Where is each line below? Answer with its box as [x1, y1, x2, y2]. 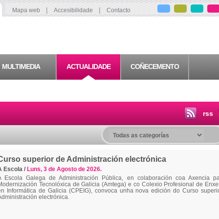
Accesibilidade [54, 7, 93, 14]
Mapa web [12, 7, 40, 14]
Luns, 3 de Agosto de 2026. [27, 166, 102, 172]
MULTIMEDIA [2, 63, 40, 70]
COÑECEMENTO [131, 63, 179, 70]
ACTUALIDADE [66, 63, 110, 70]
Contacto [107, 7, 131, 14]
